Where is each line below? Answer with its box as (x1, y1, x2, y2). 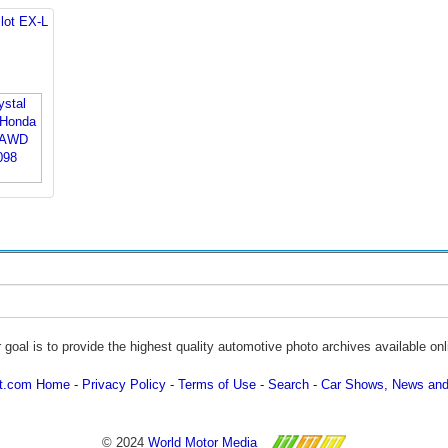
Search (268, 377, 309, 392)
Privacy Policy (82, 377, 166, 392)
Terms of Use (178, 377, 256, 392)
